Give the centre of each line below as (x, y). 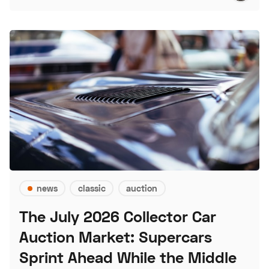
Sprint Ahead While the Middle (128, 258)
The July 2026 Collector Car (118, 217)
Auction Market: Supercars (116, 237)
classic (92, 188)
